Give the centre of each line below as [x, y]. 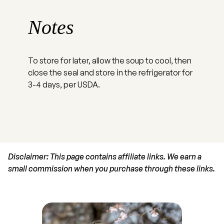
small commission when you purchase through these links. [111, 168]
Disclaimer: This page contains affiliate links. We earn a [105, 156]
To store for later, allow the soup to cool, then [110, 60]
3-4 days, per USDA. [65, 84]
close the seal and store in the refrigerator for [110, 72]
